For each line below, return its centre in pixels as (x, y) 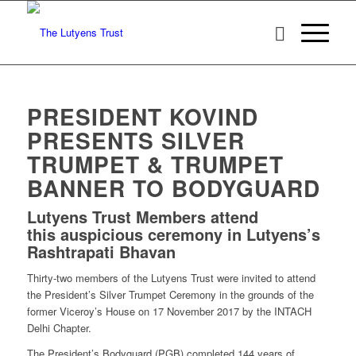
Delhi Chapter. (59, 328)
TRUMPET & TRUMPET (155, 164)
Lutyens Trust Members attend (142, 217)
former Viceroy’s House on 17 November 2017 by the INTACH (169, 311)
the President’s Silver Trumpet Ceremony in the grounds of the (170, 295)
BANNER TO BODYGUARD (173, 188)
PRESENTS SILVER (135, 140)
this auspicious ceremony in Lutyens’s (173, 234)
